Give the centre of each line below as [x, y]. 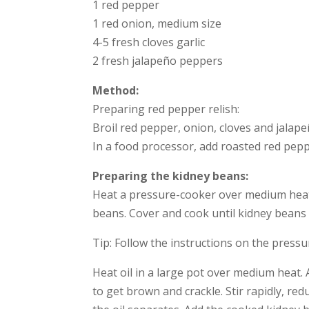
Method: [116, 90]
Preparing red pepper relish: [166, 109]
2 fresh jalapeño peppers [158, 60]
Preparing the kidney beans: [171, 176]
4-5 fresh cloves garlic [149, 42]
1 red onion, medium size [157, 23]
